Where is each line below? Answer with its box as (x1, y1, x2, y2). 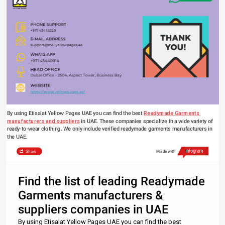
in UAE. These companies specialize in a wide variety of (79, 118, 213, 125)
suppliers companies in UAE (18, 202, 169, 217)
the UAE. (7, 133, 28, 140)
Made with (156, 149, 176, 154)
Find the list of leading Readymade (18, 174, 205, 189)
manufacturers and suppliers (7, 118, 80, 125)
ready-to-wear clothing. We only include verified (7, 126, 121, 133)
